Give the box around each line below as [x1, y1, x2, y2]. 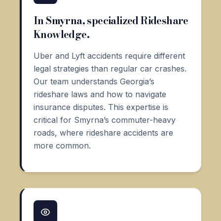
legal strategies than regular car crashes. [34, 63, 186, 74]
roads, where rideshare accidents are [34, 127, 173, 138]
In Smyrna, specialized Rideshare [34, 12, 188, 28]
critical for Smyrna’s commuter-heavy [34, 114, 176, 125]
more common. [34, 140, 91, 150]
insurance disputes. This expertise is [34, 102, 168, 112]
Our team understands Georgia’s [34, 76, 154, 86]
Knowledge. [34, 26, 90, 42]
